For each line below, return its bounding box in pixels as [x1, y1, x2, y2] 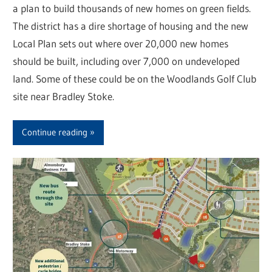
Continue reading [22, 126, 88, 138]
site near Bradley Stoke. [13, 89, 115, 103]
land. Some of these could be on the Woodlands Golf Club [13, 72, 257, 85]
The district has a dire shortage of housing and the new [13, 19, 249, 32]
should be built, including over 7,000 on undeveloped [13, 54, 240, 67]
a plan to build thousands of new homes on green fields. [13, 1, 251, 15]
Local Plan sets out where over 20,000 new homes [13, 36, 229, 50]
